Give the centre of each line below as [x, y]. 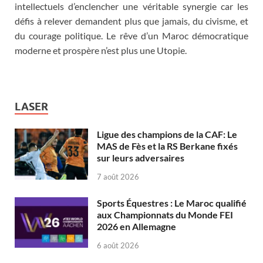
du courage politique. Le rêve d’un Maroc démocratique [131, 36]
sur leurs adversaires [141, 158]
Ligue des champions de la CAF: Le [167, 134]
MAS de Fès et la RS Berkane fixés [167, 146]
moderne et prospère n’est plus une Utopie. [101, 50]
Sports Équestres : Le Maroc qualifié [172, 203]
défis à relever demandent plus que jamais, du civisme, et [131, 21]
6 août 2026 [118, 245]
